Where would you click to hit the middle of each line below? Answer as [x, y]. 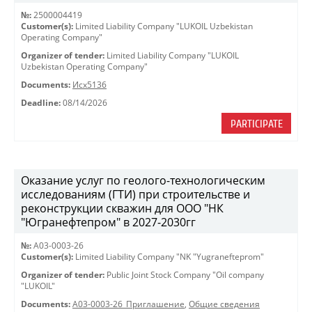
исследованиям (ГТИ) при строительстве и [135, 194]
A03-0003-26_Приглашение [128, 304]
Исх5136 [89, 85]
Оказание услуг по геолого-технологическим [143, 180]
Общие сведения [224, 304]
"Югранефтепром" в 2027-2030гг [108, 222]
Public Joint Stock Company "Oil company [185, 275]
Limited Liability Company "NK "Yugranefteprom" [170, 257]
